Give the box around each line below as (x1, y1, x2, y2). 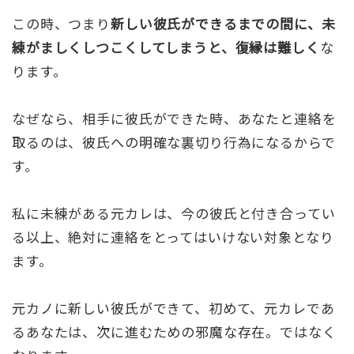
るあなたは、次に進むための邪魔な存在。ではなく (12, 322, 337, 342)
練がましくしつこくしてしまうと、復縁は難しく (12, 36, 320, 57)
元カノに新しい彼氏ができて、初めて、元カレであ (12, 298, 335, 318)
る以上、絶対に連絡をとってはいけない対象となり (12, 226, 334, 247)
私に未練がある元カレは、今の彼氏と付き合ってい (12, 202, 336, 223)
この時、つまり (12, 13, 111, 33)
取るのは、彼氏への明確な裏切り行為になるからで (12, 131, 336, 152)
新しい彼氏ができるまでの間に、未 (110, 13, 336, 33)
